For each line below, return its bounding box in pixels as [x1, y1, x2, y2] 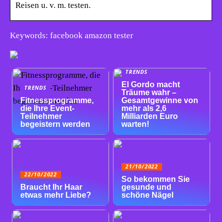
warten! [121, 119, 150, 128]
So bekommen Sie [121, 175, 190, 184]
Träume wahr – [121, 88, 177, 97]
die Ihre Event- [20, 104, 75, 112]
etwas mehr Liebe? [20, 191, 92, 200]
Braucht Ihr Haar [20, 183, 83, 192]
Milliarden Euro [121, 111, 178, 120]
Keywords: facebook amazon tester [10, 30, 133, 40]
